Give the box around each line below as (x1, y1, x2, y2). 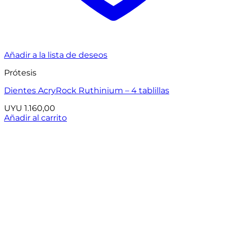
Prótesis (4, 68, 36, 78)
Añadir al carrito (4, 113, 67, 123)
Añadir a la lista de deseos (4, 50, 107, 60)
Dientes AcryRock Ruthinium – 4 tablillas (4, 86, 169, 96)
